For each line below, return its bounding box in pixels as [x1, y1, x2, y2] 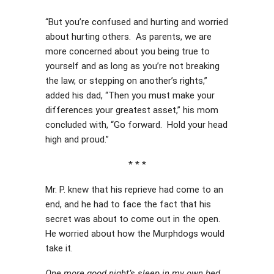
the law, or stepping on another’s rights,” [45, 75, 207, 86]
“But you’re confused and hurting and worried [45, 17, 228, 28]
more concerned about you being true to [45, 46, 210, 57]
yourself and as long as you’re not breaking [45, 61, 220, 72]
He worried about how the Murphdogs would [45, 228, 224, 239]
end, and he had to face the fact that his [45, 199, 211, 210]
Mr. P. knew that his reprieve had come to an [45, 184, 223, 195]
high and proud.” [45, 134, 109, 145]
